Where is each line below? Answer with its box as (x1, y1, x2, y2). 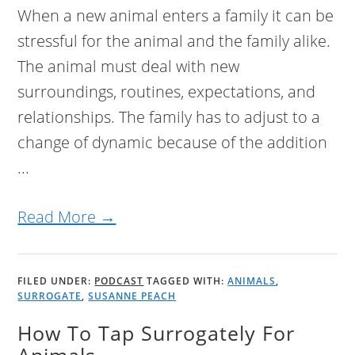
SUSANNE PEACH (88, 289, 177, 303)
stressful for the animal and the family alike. (17, 30, 331, 52)
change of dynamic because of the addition (17, 132, 328, 154)
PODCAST (94, 274, 144, 288)
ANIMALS (227, 274, 277, 288)
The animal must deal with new (17, 55, 240, 78)
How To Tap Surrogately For (17, 319, 296, 347)
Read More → (17, 206, 116, 228)
